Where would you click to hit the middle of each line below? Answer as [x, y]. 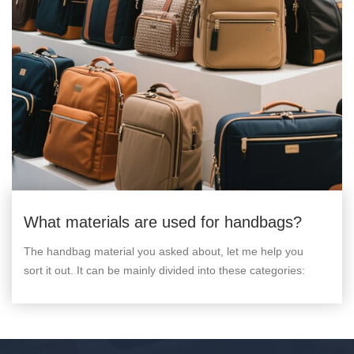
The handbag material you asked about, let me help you [164, 252]
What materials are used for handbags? [163, 222]
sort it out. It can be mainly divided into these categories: [164, 271]
